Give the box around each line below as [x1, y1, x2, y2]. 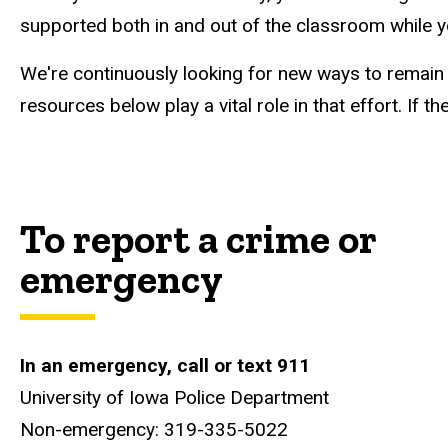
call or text [177, 354, 277, 378]
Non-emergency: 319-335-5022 [20, 418, 288, 442]
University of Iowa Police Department [20, 386, 329, 410]
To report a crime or [20, 215, 376, 264]
